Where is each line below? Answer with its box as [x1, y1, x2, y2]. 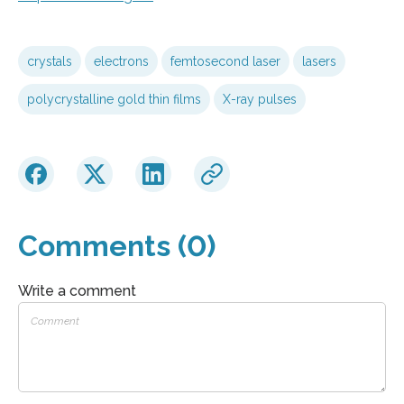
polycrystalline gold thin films [27, 91, 201, 106]
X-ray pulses [223, 91, 297, 106]
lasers [302, 53, 336, 69]
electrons [94, 53, 149, 69]
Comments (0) [18, 228, 216, 262]
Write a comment [18, 281, 136, 299]
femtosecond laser [170, 53, 280, 69]
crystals [27, 53, 72, 69]
